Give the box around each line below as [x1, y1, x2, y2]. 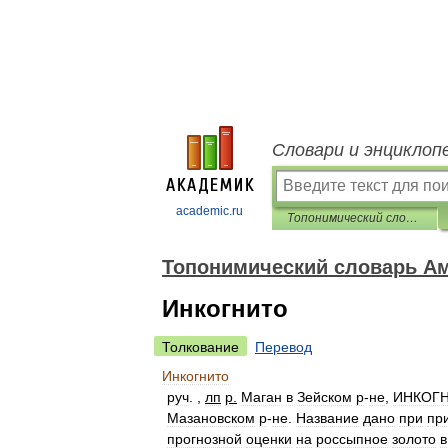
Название [296, 410, 359, 426]
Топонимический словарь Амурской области [406, 211, 418, 225]
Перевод [255, 339, 312, 355]
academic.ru [176, 204, 243, 218]
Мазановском [167, 410, 255, 426]
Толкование [162, 339, 239, 355]
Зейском [297, 389, 352, 405]
